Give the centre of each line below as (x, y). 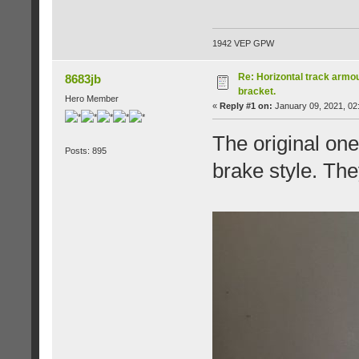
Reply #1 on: (246, 105)
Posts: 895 (85, 150)
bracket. (256, 91)
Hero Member (91, 98)
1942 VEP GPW (243, 43)
